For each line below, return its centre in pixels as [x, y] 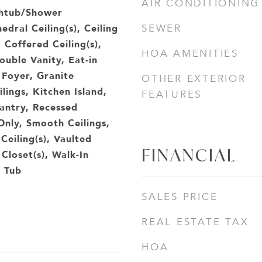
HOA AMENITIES [190, 54]
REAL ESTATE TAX [195, 222]
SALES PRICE [180, 197]
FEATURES [172, 94]
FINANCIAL [189, 155]
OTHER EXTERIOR [194, 79]
